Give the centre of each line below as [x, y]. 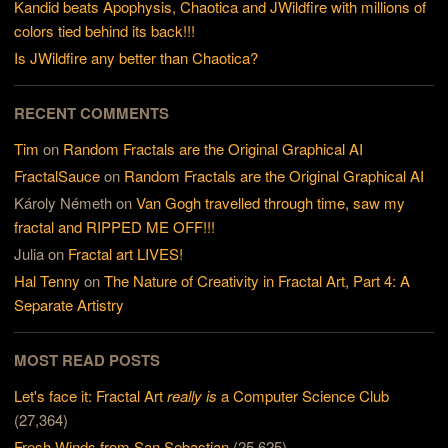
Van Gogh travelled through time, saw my [271, 203]
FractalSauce [57, 176]
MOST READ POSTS [87, 360]
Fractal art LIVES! [126, 254]
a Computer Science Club [303, 396]
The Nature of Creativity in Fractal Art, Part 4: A [257, 281]
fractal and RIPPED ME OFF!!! [115, 227]
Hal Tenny [47, 281]
